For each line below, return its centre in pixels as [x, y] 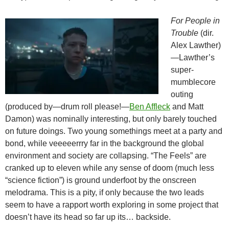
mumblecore [193, 82]
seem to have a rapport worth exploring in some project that [112, 205]
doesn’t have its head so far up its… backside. [88, 217]
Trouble [185, 33]
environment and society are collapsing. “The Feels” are [106, 156]
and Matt [187, 107]
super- [182, 70]
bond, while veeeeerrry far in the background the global [105, 144]
